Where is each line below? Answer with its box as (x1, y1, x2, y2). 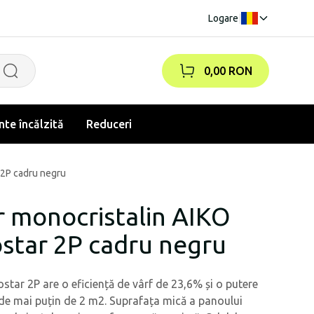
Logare (208, 13, 238, 24)
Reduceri (86, 118, 132, 130)
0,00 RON (204, 64, 252, 77)
